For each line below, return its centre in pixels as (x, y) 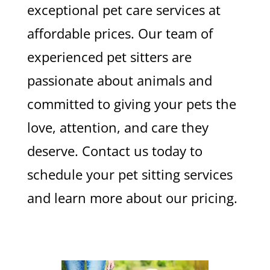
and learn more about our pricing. (132, 198)
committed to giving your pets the (131, 104)
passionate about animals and (119, 80)
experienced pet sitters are (109, 57)
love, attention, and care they (118, 127)
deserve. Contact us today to (115, 151)
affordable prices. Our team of (120, 33)
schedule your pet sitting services (130, 174)
